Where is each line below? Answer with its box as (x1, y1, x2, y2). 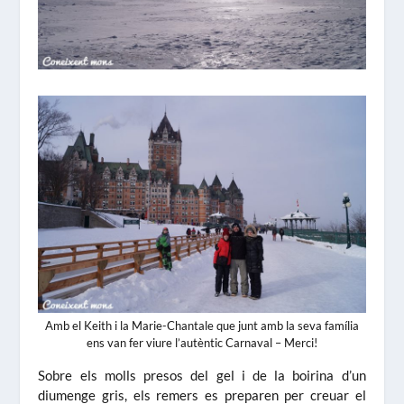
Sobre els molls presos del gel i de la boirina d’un (38, 367, 366, 384)
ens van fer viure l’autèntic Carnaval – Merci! (87, 335, 317, 351)
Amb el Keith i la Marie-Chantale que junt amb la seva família (45, 318, 359, 334)
